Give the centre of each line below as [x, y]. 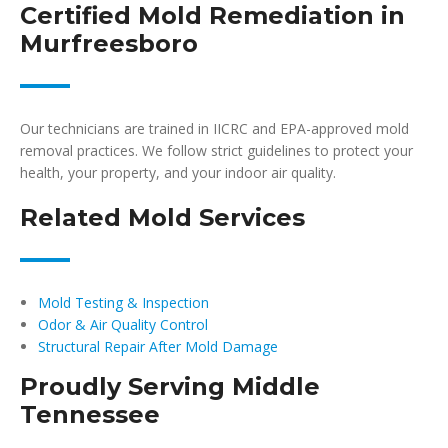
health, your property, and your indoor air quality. [178, 172]
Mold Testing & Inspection [123, 302]
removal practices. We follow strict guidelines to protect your [216, 150]
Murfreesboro [109, 43]
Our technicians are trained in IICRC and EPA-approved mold [214, 128]
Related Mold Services [162, 217]
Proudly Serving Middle [170, 386]
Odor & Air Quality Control [123, 324]
